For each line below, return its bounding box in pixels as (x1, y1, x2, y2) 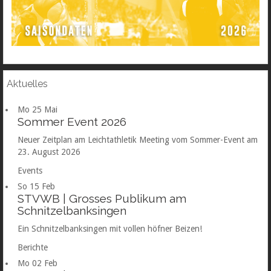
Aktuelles (7, 78, 48, 90)
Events (18, 166, 42, 176)
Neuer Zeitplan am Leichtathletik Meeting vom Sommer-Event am (18, 135, 258, 145)
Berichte (18, 243, 48, 253)
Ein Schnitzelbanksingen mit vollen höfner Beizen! (18, 224, 202, 234)
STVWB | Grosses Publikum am (18, 192, 186, 206)
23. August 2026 (18, 147, 80, 157)
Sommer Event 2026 (18, 115, 126, 129)
